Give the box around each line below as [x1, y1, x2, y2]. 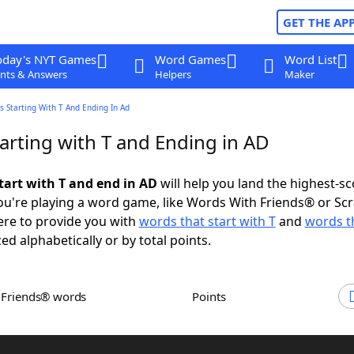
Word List [284, 51, 337, 67]
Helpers [154, 67, 191, 81]
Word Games [154, 51, 226, 67]
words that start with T [138, 213, 276, 230]
